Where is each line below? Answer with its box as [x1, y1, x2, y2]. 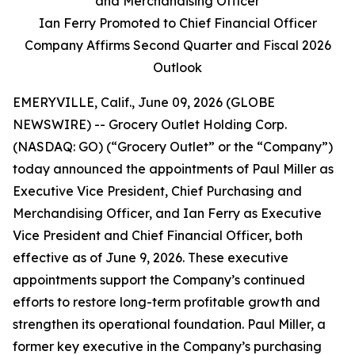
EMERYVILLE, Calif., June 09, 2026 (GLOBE [13, 94, 275, 110]
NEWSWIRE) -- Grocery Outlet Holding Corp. [13, 116, 287, 132]
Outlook [153, 59, 202, 75]
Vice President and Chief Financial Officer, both [13, 227, 303, 243]
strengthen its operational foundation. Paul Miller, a [13, 316, 326, 332]
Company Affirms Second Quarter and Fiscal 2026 [24, 37, 331, 53]
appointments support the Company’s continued [13, 272, 305, 288]
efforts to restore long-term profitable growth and [13, 294, 320, 310]
